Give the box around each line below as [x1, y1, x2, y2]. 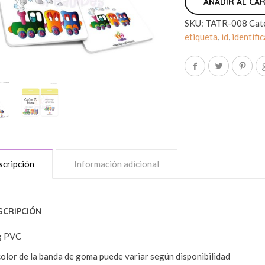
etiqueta [185, 31, 218, 42]
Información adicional [73, 159, 159, 169]
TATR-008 [205, 18, 248, 28]
